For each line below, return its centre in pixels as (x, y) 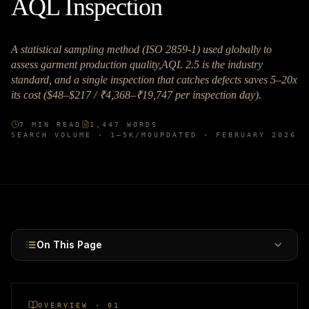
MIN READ (53, 124)
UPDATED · (185, 134)
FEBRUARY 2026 (256, 134)
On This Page (69, 244)
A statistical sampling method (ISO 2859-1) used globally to (141, 49)
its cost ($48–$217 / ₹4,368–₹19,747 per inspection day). (136, 94)
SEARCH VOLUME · (61, 134)
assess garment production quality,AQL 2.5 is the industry (137, 64)
